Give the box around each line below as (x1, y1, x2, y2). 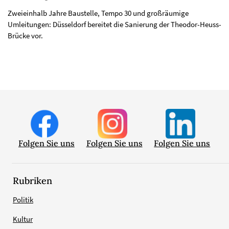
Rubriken (13, 174, 52, 187)
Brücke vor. (8, 30, 43, 40)
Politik (13, 194, 33, 204)
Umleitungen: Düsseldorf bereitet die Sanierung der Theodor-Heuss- (8, 19, 221, 29)
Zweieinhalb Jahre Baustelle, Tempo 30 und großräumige (8, 8, 189, 18)
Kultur (13, 214, 33, 224)
